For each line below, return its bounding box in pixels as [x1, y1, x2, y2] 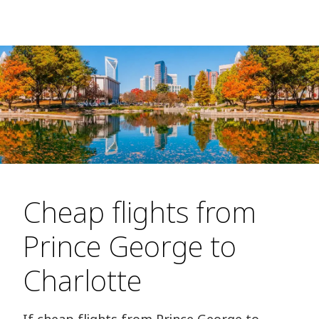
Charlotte [23, 261, 142, 300]
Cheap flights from [23, 192, 256, 232]
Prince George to [23, 226, 236, 266]
